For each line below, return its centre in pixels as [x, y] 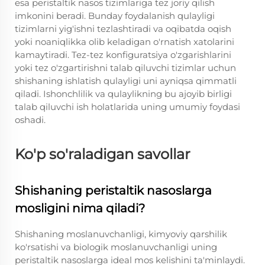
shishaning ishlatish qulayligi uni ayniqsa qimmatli [126, 81]
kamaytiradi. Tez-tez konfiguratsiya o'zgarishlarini [123, 55]
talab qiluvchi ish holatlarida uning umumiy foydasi [127, 107]
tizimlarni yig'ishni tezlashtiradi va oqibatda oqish [123, 29]
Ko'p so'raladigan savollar [103, 154]
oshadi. [30, 120]
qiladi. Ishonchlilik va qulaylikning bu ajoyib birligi [123, 94]
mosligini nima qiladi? [80, 208]
